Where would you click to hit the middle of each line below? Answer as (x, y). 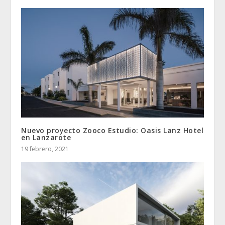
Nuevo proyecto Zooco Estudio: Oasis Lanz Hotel (113, 131)
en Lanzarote (46, 138)
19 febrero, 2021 (45, 149)
